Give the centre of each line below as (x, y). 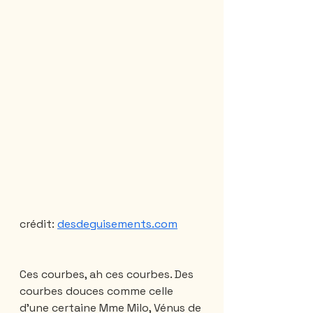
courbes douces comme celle (98, 291)
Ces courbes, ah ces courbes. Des (108, 275)
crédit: (38, 224)
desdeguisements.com (117, 224)
